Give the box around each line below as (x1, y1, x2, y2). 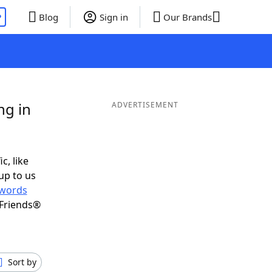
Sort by (8, 256, 36, 268)
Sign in (99, 11, 128, 23)
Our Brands (163, 11, 212, 23)
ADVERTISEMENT (111, 100, 178, 110)
